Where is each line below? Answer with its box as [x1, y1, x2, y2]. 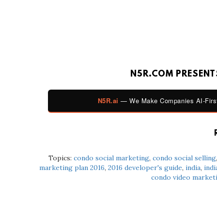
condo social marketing [73, 153, 149, 162]
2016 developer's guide [108, 163, 182, 172]
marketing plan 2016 [39, 163, 105, 172]
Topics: [48, 153, 74, 162]
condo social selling [152, 153, 216, 162]
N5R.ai [97, 95, 119, 105]
